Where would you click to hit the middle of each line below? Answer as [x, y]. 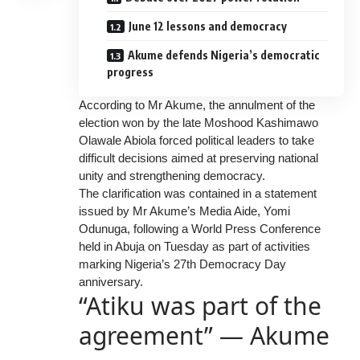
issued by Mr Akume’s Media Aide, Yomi [184, 211]
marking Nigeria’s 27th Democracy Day [182, 264]
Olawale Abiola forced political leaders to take [196, 140]
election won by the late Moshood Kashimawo [198, 122]
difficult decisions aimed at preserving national [198, 157]
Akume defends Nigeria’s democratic [224, 55]
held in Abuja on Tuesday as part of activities [194, 246]
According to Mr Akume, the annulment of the [197, 104]
